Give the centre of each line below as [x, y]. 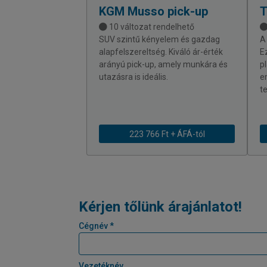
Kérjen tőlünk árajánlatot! [160, 207]
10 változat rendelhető [151, 27]
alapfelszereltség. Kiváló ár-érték [161, 52]
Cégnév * [96, 226]
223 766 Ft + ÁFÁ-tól [167, 134]
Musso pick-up [166, 12]
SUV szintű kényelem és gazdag [159, 40]
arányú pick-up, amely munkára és [163, 65]
